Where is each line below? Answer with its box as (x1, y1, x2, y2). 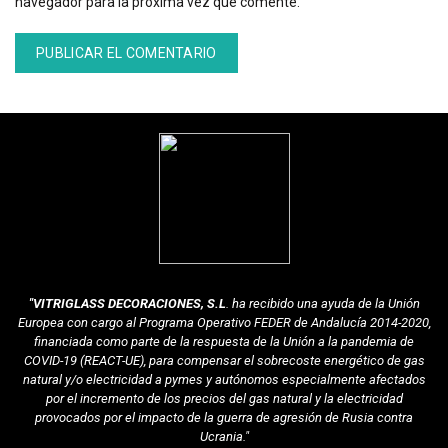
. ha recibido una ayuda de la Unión (225, 296, 420, 311)
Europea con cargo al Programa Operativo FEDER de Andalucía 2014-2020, (17, 315, 431, 330)
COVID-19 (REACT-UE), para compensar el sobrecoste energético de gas (23, 353, 425, 368)
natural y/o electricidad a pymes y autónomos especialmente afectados (22, 372, 426, 387)
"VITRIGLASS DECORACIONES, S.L (28, 296, 226, 311)
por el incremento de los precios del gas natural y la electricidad (45, 391, 403, 406)
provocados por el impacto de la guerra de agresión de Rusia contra (35, 410, 413, 425)
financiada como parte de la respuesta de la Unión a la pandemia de (34, 334, 414, 349)
